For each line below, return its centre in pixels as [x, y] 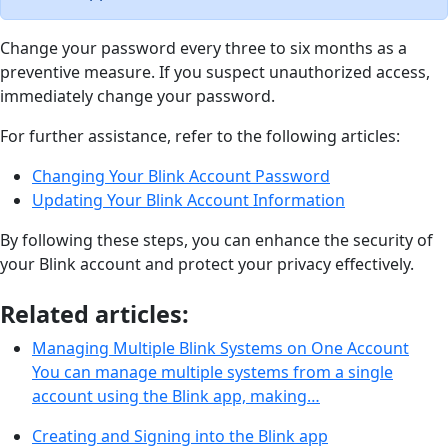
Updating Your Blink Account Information [188, 199]
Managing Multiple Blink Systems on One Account [220, 347]
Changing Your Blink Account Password [181, 175]
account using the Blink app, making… [176, 395]
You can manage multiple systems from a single [212, 371]
